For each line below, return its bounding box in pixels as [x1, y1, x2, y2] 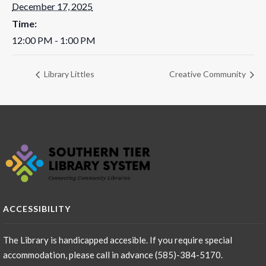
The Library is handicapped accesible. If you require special [3, 234, 232, 245]
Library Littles [42, 69, 94, 80]
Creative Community [169, 69, 248, 80]
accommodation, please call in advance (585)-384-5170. [3, 249, 223, 260]
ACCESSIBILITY [3, 203, 71, 214]
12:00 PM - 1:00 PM [12, 34, 96, 46]
